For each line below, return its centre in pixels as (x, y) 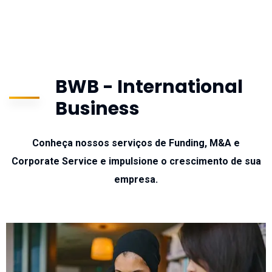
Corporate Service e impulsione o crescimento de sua (136, 161)
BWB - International (149, 87)
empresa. (136, 179)
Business (97, 109)
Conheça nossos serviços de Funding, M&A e (136, 143)
